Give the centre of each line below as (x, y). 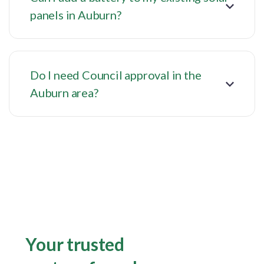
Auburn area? (64, 93)
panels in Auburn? (76, 15)
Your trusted (75, 244)
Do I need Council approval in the (116, 75)
